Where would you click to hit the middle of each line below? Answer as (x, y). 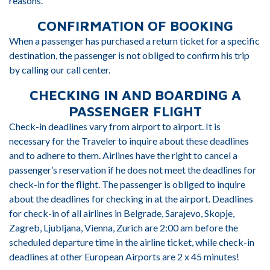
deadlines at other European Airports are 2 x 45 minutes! (124, 256)
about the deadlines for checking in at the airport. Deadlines (131, 199)
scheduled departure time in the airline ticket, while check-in (132, 242)
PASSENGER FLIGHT (135, 111)
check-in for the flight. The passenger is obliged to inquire (127, 184)
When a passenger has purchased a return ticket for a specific (134, 41)
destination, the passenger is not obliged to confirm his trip (129, 55)
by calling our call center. (60, 70)
